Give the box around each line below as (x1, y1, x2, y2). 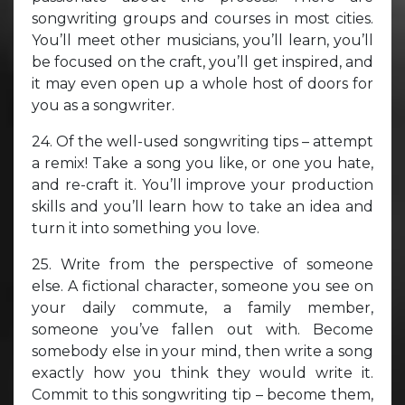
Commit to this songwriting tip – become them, (32, 385, 373, 403)
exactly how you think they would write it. (32, 363, 373, 381)
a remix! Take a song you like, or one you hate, (32, 154, 373, 172)
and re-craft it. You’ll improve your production (32, 175, 373, 193)
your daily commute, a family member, (32, 298, 373, 316)
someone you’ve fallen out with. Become (32, 320, 373, 338)
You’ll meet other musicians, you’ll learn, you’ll (32, 31, 373, 49)
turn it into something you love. (32, 219, 259, 237)
